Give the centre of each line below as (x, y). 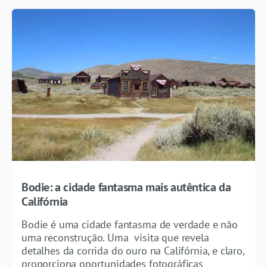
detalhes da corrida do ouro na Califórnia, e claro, (133, 251)
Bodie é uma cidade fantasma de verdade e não (130, 225)
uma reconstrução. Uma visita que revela (115, 238)
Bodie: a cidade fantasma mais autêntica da (126, 187)
